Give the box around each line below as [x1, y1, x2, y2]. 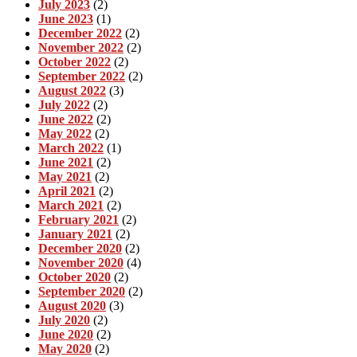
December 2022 [38, 25, 122, 40]
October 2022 [38, 54, 111, 69]
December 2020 [38, 241, 122, 255]
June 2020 [38, 327, 93, 341]
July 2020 [38, 312, 90, 327]
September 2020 [38, 284, 125, 298]
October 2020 [38, 269, 111, 284]
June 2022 [38, 112, 93, 126]
